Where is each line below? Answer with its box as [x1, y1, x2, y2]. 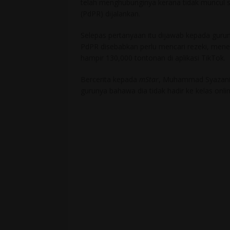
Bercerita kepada [81, 74, 139, 85]
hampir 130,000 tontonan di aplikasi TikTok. [81, 53, 225, 63]
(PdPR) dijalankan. [81, 9, 140, 19]
